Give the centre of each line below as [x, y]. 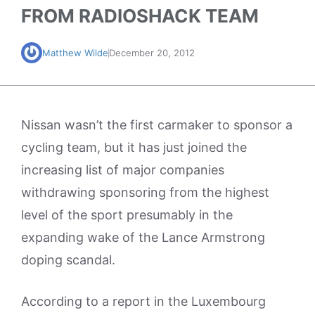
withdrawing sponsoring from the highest [145, 192]
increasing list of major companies [123, 170]
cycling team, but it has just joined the [134, 147]
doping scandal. [68, 260]
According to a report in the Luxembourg [143, 301]
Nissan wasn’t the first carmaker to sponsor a [157, 125]
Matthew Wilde [75, 53]
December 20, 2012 [152, 53]
